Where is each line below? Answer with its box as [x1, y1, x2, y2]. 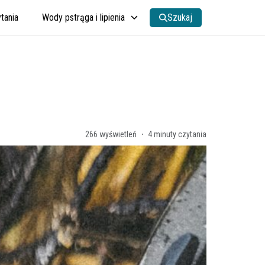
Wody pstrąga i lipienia [42, 12, 125, 23]
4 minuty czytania [148, 129, 206, 139]
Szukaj [167, 12, 192, 23]
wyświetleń [98, 129, 137, 139]
